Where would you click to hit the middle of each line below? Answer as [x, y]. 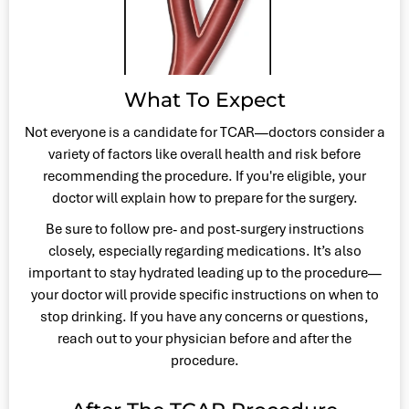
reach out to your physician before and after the [204, 338]
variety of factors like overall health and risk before [204, 154]
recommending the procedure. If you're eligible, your [204, 176]
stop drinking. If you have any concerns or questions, [204, 316]
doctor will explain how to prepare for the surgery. [204, 198]
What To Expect [204, 100]
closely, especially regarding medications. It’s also [204, 251]
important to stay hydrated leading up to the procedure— [204, 273]
